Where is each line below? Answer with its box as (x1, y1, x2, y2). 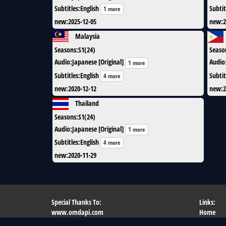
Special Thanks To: (51, 197, 101, 207)
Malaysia (75, 31, 100, 41)
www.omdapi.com (51, 207, 103, 217)
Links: (199, 197, 215, 207)
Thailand (75, 98, 99, 108)
